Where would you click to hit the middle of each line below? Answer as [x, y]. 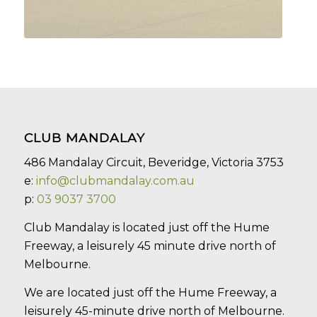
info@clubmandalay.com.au [115, 181]
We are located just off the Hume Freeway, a [150, 292]
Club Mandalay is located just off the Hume [146, 227]
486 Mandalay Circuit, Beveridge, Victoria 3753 [154, 163]
